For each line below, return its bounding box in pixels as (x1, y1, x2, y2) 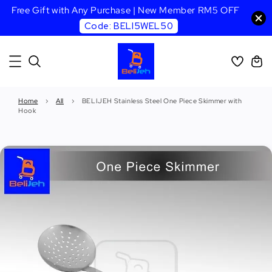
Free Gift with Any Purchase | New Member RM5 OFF (12, 4, 240, 16)
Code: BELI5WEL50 (84, 20, 174, 32)
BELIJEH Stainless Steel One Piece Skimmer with (81, 97, 242, 105)
